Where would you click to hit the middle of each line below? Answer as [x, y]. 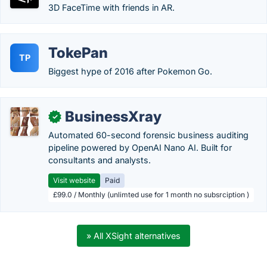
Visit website [74, 180]
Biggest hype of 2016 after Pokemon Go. [130, 71]
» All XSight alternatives [133, 236]
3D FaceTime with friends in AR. [111, 7]
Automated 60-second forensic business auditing [148, 135]
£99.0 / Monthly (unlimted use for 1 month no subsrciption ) [151, 195]
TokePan [78, 53]
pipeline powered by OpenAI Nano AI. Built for [140, 148]
